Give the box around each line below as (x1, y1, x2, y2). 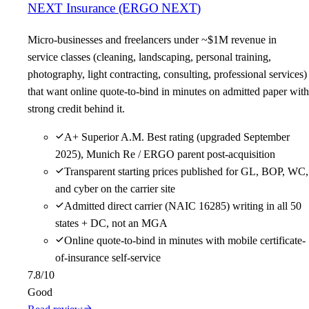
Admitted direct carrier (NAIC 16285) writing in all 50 (64, 199, 301, 212)
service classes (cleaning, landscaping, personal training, (28, 50, 271, 63)
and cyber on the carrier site (55, 182, 175, 195)
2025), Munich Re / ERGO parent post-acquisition (55, 148, 275, 160)
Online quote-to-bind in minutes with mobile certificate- (64, 234, 306, 246)
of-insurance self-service (55, 251, 161, 263)
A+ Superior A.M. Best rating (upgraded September (64, 130, 290, 143)
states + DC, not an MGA (55, 217, 168, 229)
